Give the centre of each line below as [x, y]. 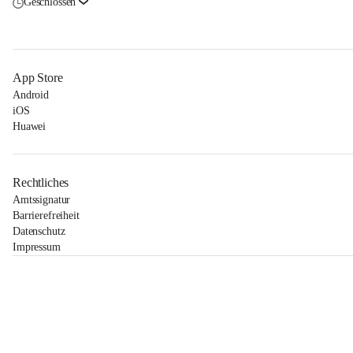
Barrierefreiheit [46, 216]
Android [31, 95]
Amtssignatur [42, 200]
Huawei [30, 126]
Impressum [37, 247]
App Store [38, 78]
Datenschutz [39, 231]
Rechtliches [41, 182]
